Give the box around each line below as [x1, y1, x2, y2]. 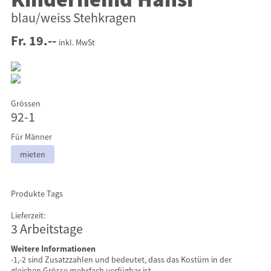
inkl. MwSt [58, 36, 95, 48]
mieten [19, 148, 45, 160]
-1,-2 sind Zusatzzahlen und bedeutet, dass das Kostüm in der [10, 253, 232, 265]
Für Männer [10, 131, 52, 142]
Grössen [10, 97, 41, 109]
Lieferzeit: [10, 209, 45, 221]
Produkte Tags [10, 188, 63, 199]
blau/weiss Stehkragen [10, 9, 136, 26]
